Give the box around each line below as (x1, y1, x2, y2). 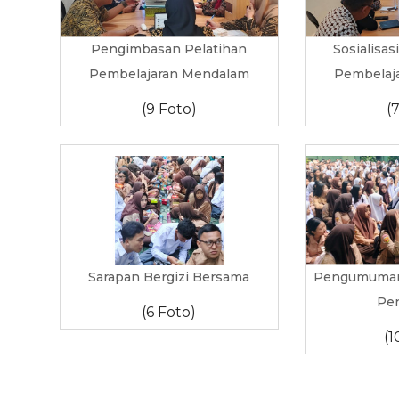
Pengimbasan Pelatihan (91, 41, 248, 58)
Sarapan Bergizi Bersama (88, 269, 250, 285)
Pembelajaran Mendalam (88, 66, 249, 83)
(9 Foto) (141, 101, 197, 118)
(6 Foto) (142, 304, 197, 321)
